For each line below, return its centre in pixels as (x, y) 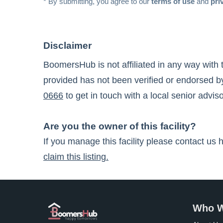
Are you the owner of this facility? (120, 126)
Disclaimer (67, 45)
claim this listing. (76, 157)
